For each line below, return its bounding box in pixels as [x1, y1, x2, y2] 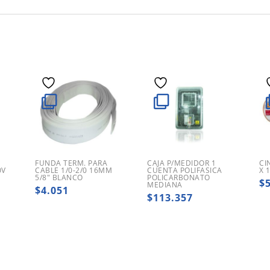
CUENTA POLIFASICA [147, 165, 222, 176]
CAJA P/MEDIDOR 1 [147, 158, 216, 169]
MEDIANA [147, 180, 183, 190]
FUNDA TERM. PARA [35, 158, 108, 169]
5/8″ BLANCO [35, 172, 83, 183]
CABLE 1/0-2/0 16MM [35, 165, 113, 176]
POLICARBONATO [147, 172, 210, 183]
